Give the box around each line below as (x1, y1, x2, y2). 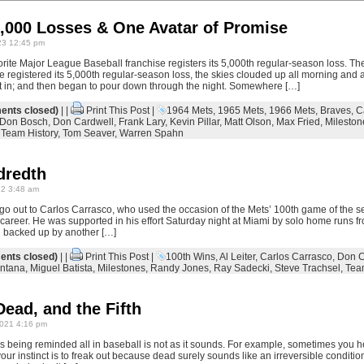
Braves (319, 105, 351, 116)
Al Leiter (219, 251, 255, 262)
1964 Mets (166, 105, 213, 116)
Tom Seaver (62, 128, 115, 139)
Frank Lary (118, 116, 165, 128)
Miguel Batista (29, 262, 93, 274)
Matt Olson (223, 116, 271, 128)
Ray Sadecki (213, 262, 270, 274)
